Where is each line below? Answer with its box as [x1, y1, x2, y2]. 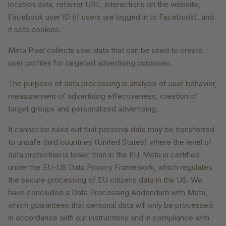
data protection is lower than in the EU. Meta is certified [8, 150, 200, 160]
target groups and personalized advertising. [8, 104, 158, 114]
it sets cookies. [8, 25, 61, 35]
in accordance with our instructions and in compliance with [8, 213, 209, 223]
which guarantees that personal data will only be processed [8, 200, 213, 210]
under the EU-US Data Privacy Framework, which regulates [8, 162, 212, 173]
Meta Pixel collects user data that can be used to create [8, 45, 203, 55]
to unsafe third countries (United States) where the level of [8, 137, 212, 147]
